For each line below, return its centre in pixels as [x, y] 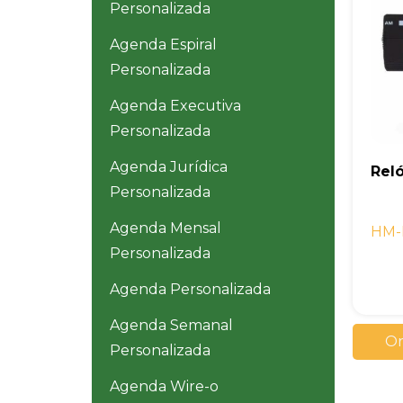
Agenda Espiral [163, 45]
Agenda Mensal [166, 228]
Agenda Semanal [171, 326]
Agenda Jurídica [169, 167]
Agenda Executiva [175, 106]
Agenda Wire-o [164, 387]
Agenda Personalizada [190, 290]
